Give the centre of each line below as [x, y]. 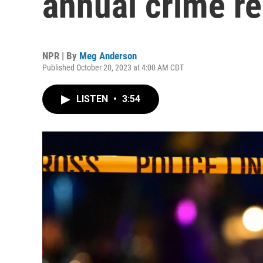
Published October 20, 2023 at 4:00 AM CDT [113, 68]
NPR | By [61, 56]
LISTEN [93, 99]
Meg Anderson [108, 56]
